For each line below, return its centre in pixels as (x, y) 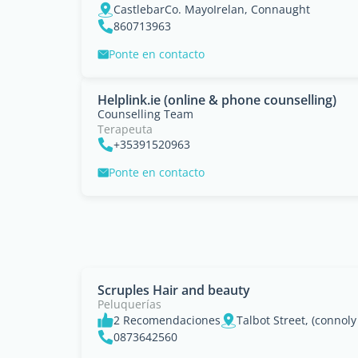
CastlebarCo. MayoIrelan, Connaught (212, 9)
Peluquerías (129, 304)
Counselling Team (145, 114)
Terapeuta (125, 129)
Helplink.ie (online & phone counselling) (217, 100)
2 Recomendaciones (167, 320)
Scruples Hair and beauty (174, 290)
